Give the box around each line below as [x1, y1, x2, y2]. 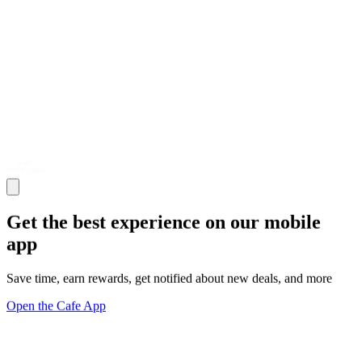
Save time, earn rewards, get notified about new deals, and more [6, 271, 332, 285]
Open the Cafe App [6, 298, 106, 313]
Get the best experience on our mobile [6, 212, 321, 233]
